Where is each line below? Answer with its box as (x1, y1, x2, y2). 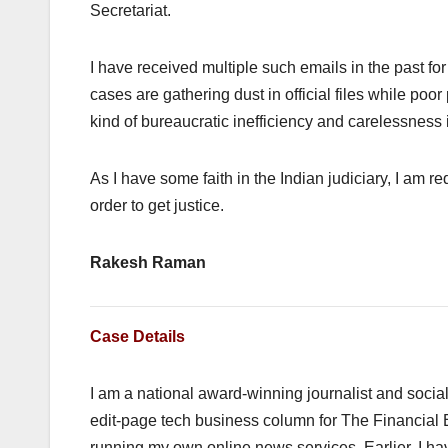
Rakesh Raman (90, 254, 206, 272)
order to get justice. (90, 197, 224, 215)
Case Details (90, 328, 185, 346)
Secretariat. (90, 2, 171, 20)
